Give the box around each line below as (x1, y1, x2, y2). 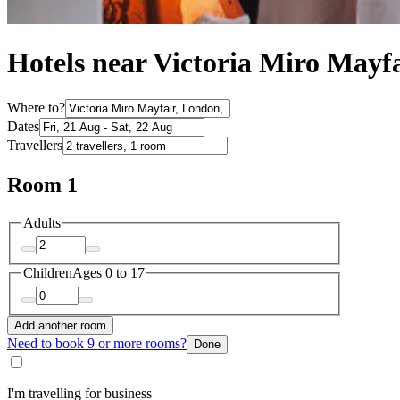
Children (23, 265, 72, 281)
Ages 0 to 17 (72, 265, 145, 281)
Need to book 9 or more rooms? (7, 335, 187, 351)
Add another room (14, 318, 106, 332)
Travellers (7, 137, 62, 153)
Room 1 (7, 172, 78, 196)
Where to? (7, 99, 65, 115)
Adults (23, 214, 61, 230)
